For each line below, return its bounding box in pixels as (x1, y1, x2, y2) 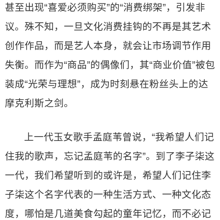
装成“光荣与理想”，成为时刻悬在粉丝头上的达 (5, 79, 208, 89)
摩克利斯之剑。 (5, 98, 74, 109)
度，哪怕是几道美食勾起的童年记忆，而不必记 (5, 208, 211, 219)
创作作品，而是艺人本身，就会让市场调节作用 (5, 40, 211, 51)
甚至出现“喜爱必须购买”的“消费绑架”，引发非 (5, 2, 205, 13)
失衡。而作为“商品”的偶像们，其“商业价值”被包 (5, 59, 215, 70)
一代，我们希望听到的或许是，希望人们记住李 (5, 170, 211, 181)
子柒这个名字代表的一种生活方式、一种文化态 (5, 189, 211, 200)
